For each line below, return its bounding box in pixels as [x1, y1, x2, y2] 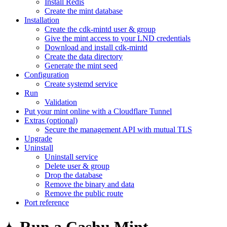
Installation [24, 15, 59, 24]
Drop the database [45, 170, 102, 179]
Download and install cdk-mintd [45, 43, 147, 52]
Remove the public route [45, 188, 123, 198]
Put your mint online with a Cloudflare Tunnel [24, 106, 172, 116]
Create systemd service [45, 79, 118, 88]
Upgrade [24, 134, 52, 143]
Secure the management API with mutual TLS [45, 125, 192, 134]
